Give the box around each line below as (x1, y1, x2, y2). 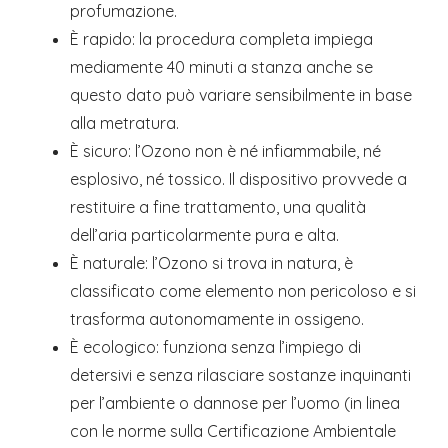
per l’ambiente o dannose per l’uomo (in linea (70, 393, 400, 414)
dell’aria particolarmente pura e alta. (70, 225, 339, 246)
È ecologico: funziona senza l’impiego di (70, 337, 361, 358)
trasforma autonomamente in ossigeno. (70, 309, 364, 330)
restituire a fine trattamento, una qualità (70, 197, 366, 218)
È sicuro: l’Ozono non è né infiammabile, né (70, 141, 381, 162)
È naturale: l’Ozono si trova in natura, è (70, 253, 353, 274)
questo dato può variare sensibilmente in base (70, 85, 412, 106)
